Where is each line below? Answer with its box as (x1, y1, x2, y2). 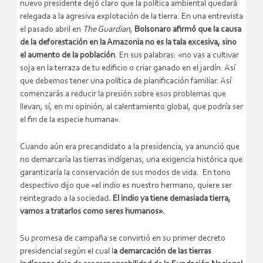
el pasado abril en (20, 25, 83, 35)
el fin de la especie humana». (20, 116, 121, 125)
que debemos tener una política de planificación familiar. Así (20, 77, 231, 86)
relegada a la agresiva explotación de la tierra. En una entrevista (20, 12, 243, 22)
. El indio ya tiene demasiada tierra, (109, 194, 231, 204)
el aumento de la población (20, 51, 115, 60)
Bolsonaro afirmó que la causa (134, 25, 241, 35)
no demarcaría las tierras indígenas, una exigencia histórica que (20, 156, 242, 165)
